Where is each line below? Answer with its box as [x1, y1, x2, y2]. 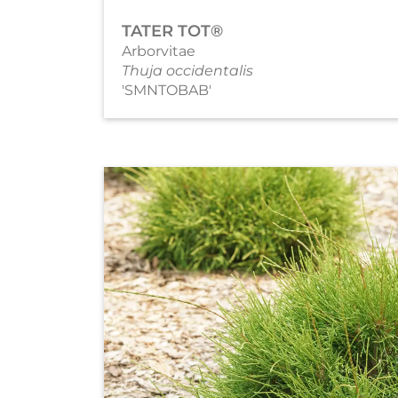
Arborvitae [122, 42, 195, 60]
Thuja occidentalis [122, 61, 253, 79]
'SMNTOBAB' [122, 81, 211, 99]
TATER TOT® [122, 20, 223, 41]
